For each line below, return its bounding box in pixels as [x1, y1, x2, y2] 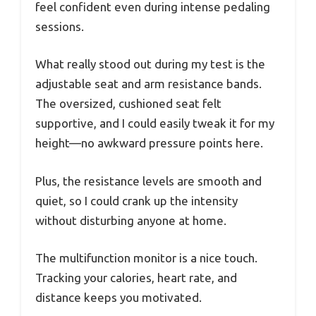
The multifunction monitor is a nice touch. [35, 251, 257, 265]
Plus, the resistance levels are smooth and [35, 174, 262, 188]
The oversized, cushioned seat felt [35, 97, 221, 111]
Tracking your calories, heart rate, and [35, 271, 237, 285]
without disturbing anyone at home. [35, 213, 226, 227]
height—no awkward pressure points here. [35, 136, 263, 150]
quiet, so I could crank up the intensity [35, 193, 238, 207]
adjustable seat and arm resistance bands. [35, 77, 262, 91]
